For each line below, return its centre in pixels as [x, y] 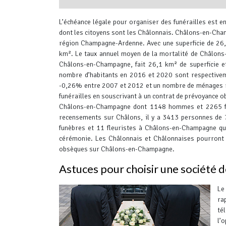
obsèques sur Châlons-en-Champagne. [117, 149]
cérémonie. [76, 138]
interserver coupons [90, 14]
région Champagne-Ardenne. [102, 43]
